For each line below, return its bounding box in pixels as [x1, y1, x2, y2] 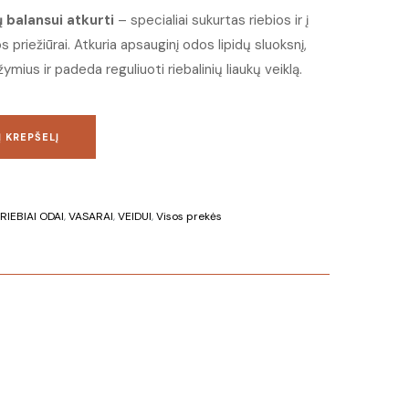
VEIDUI [118, 209, 152, 224]
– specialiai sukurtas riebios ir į [114, 11, 309, 29]
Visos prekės [156, 209, 222, 224]
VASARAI [68, 209, 113, 224]
